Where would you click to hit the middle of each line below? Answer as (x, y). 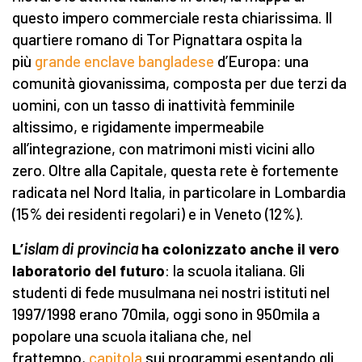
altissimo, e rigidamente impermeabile (138, 127)
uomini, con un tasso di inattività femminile (154, 105)
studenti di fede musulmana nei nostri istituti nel (171, 293)
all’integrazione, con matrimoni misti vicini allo (164, 149)
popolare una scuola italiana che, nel (132, 336)
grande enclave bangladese (124, 61)
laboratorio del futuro (88, 271)
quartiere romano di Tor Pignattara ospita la (157, 40)
